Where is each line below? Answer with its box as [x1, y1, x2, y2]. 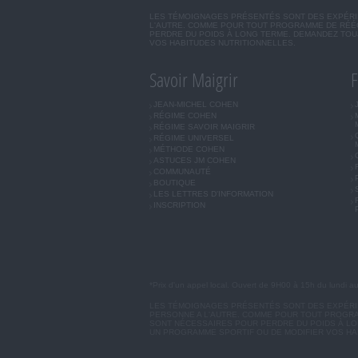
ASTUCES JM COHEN [153, 156, 237, 165]
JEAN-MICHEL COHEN [153, 100, 239, 109]
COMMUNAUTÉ [153, 167, 212, 177]
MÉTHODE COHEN [153, 145, 225, 154]
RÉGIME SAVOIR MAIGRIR [153, 122, 256, 132]
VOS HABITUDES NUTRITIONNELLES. [149, 38, 296, 48]
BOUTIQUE [153, 178, 197, 188]
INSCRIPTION [153, 201, 206, 210]
